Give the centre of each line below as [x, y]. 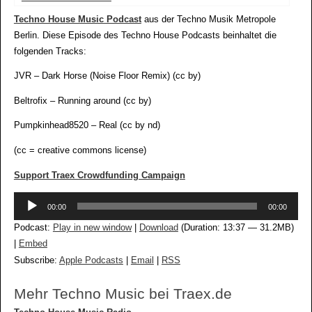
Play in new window [92, 228]
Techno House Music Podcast [77, 19]
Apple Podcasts [91, 261]
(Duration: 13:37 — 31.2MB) [236, 228]
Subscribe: [36, 261]
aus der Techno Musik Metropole [208, 19]
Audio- [26, 200]
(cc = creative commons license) [80, 151]
